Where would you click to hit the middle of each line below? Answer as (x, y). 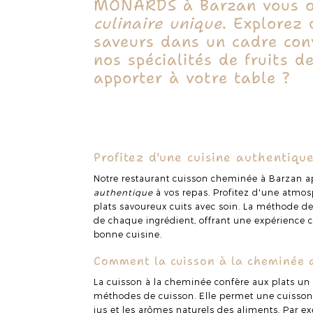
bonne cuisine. (128, 234)
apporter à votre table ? (192, 78)
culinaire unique (158, 23)
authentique (124, 192)
